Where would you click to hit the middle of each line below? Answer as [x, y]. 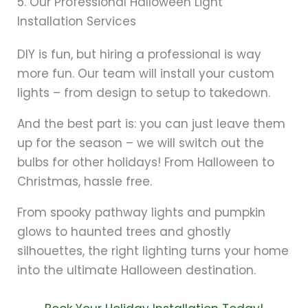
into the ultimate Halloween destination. [136, 271]
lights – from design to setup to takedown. [144, 93]
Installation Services [77, 22]
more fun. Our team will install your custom [146, 74]
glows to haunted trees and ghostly [124, 232]
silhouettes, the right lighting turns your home [153, 251]
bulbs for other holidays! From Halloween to [146, 163]
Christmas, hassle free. [85, 182]
